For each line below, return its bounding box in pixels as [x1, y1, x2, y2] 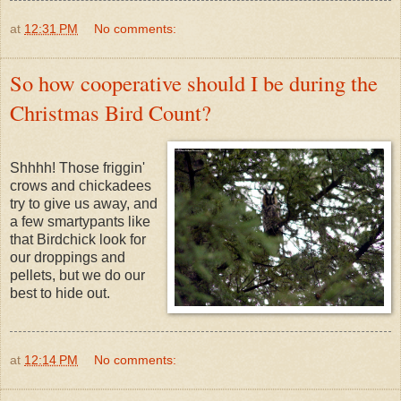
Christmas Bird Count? [10, 98, 211, 128]
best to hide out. [10, 286, 110, 302]
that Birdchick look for [10, 232, 146, 248]
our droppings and [10, 250, 125, 266]
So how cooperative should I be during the [10, 68, 378, 98]
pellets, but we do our [10, 268, 145, 284]
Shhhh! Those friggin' [10, 160, 145, 176]
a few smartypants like [10, 214, 150, 230]
